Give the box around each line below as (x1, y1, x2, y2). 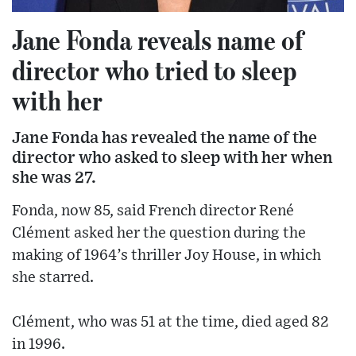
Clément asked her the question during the (12, 225, 306, 241)
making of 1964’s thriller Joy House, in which (12, 247, 321, 263)
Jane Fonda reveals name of (12, 22, 303, 56)
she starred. (12, 269, 94, 285)
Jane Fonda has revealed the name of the (12, 129, 317, 146)
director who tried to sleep (12, 52, 296, 87)
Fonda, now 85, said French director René (12, 203, 294, 219)
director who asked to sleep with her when (12, 149, 333, 166)
